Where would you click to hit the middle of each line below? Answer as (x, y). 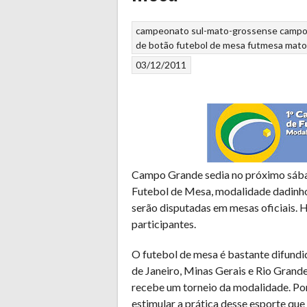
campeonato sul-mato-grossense (207, 30)
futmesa (266, 45)
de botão (155, 45)
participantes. (164, 224)
